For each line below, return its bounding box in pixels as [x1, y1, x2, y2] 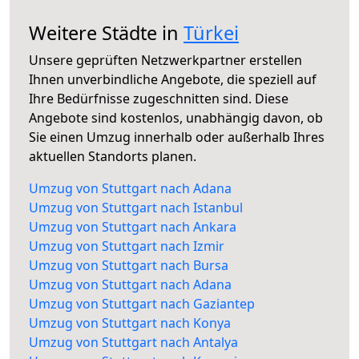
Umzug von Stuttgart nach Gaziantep [29, 295, 255, 313]
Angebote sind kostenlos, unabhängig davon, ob [29, 109, 323, 127]
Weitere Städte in [29, 20, 184, 46]
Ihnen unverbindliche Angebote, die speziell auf [29, 71, 317, 89]
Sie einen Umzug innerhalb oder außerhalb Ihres [29, 128, 325, 147]
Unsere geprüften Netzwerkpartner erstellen [29, 51, 302, 70]
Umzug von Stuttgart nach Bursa [29, 256, 228, 275]
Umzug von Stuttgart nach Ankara [29, 218, 236, 236]
